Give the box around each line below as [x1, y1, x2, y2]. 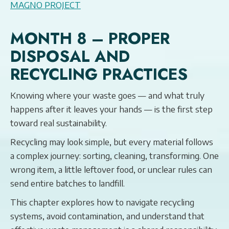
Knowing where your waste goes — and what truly [10, 89, 204, 101]
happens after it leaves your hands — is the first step [10, 103, 213, 114]
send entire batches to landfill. [10, 177, 125, 189]
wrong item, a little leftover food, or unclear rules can [10, 164, 212, 175]
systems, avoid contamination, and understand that [10, 210, 204, 221]
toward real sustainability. [10, 117, 107, 128]
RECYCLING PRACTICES [10, 63, 188, 86]
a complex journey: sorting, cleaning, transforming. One [10, 150, 219, 161]
